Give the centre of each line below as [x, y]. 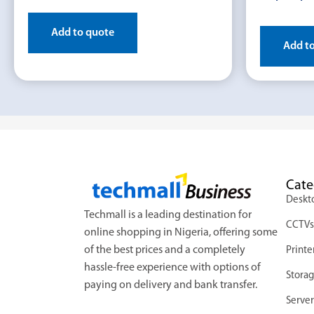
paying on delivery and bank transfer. [171, 285]
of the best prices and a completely [165, 250]
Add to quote [83, 33]
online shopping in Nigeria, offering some [181, 232]
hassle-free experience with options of [172, 267]
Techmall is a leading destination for [168, 215]
